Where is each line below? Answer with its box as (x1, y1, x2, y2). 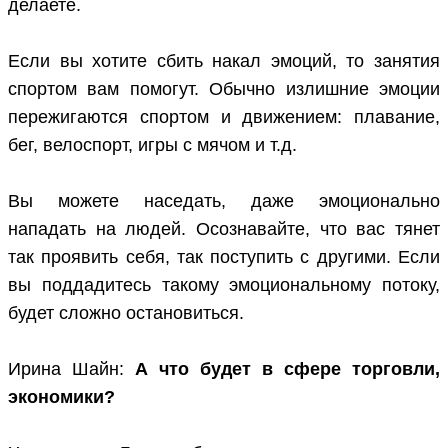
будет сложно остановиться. (8, 303, 244, 324)
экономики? (8, 387, 115, 408)
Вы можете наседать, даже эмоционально (8, 191, 440, 212)
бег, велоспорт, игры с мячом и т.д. (8, 135, 297, 156)
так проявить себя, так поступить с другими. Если (8, 247, 440, 268)
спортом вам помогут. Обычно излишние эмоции (8, 79, 440, 100)
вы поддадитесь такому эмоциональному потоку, (8, 275, 440, 296)
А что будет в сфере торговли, (135, 359, 440, 380)
